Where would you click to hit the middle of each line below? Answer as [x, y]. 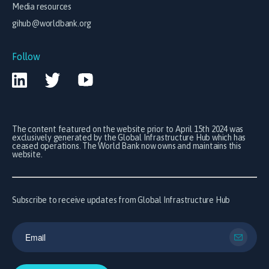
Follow [26, 56]
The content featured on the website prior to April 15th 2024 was [128, 129]
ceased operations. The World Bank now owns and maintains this [127, 146]
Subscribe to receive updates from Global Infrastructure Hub [121, 200]
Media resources [42, 7]
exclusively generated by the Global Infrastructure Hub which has [129, 138]
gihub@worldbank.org [52, 23]
